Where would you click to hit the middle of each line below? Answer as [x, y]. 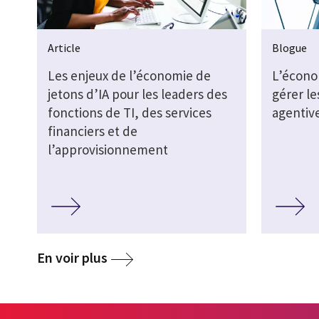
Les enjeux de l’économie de [129, 75]
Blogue [290, 47]
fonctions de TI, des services [130, 112]
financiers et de [93, 131]
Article [64, 47]
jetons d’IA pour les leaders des [137, 94]
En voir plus [72, 258]
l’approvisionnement [108, 149]
